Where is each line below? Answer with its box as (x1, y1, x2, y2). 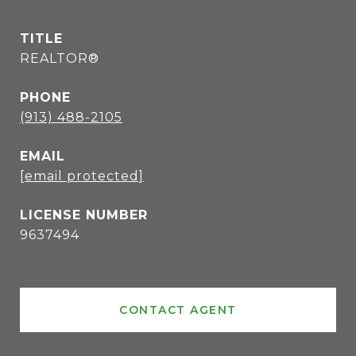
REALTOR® (20, 51, 99, 66)
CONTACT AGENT (119, 303, 237, 317)
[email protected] (20, 168, 144, 184)
